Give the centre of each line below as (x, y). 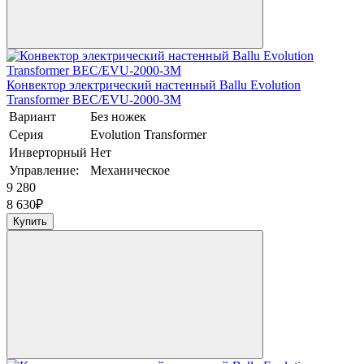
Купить (30, 222)
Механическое (130, 171)
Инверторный (48, 153)
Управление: (44, 171)
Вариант (32, 117)
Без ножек (118, 117)
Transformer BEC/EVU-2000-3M (94, 100)
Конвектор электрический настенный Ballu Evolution (154, 85)
